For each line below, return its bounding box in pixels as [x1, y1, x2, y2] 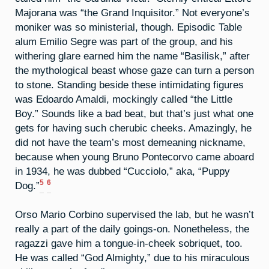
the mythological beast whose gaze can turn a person [15, 64, 254, 76]
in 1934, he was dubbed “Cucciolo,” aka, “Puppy [15, 165, 230, 177]
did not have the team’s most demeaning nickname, [15, 136, 246, 148]
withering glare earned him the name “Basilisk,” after [15, 50, 250, 61]
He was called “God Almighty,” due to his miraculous [15, 252, 250, 264]
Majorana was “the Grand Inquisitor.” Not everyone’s [15, 7, 250, 18]
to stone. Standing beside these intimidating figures [15, 79, 244, 90]
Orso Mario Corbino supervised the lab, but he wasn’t [15, 209, 254, 220]
